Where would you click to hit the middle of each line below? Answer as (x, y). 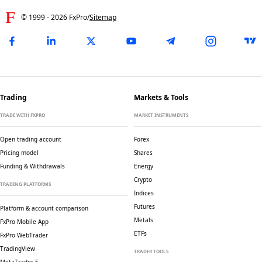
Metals (144, 220)
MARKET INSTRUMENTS (161, 115)
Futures (144, 206)
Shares (143, 153)
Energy (144, 166)
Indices (144, 193)
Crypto (143, 180)
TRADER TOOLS (151, 251)
